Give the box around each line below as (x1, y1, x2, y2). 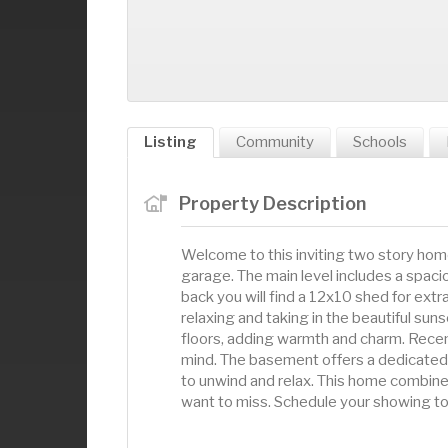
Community (236, 133, 314, 151)
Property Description (178, 192, 366, 214)
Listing (144, 133, 197, 151)
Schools (353, 133, 407, 151)
